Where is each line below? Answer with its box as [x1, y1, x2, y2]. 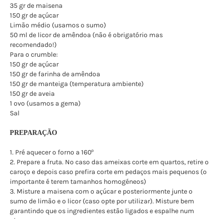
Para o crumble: [10, 50, 58, 59]
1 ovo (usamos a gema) [10, 99, 81, 108]
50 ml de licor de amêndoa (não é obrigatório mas [10, 30, 163, 39]
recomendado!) [10, 40, 57, 49]
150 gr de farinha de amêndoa [10, 69, 100, 78]
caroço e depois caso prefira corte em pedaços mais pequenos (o [10, 167, 207, 176]
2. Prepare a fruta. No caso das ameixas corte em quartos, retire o [10, 157, 209, 166]
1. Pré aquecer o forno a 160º [10, 148, 93, 156]
